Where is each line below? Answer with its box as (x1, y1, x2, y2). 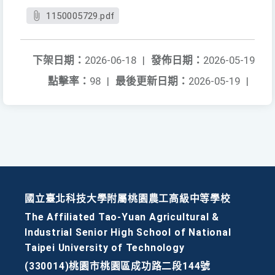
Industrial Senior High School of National (25, 227, 231, 239)
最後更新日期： (115, 75, 188, 88)
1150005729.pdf (46, 10, 115, 22)
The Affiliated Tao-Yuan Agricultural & (25, 211, 220, 223)
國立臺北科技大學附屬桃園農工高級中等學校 (25, 193, 231, 205)
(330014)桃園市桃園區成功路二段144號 (25, 260, 211, 273)
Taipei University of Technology (25, 242, 185, 254)
